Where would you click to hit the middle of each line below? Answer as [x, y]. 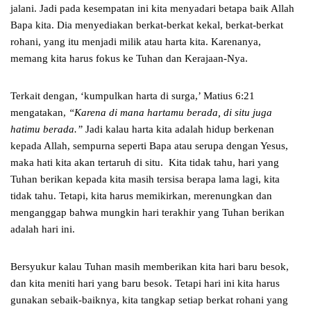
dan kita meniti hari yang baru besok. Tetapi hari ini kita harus [145, 284]
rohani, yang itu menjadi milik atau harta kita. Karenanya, [136, 42]
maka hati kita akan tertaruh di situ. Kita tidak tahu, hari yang [145, 163]
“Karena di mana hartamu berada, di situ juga [170, 113]
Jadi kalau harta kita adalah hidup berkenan [178, 129]
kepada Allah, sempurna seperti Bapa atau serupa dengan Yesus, [149, 146]
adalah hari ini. [44, 229]
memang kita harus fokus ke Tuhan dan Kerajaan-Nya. [131, 59]
